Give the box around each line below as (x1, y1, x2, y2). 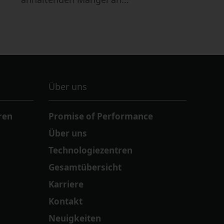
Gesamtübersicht (48, 161, 122, 173)
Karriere (48, 178, 84, 190)
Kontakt (48, 195, 83, 207)
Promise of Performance (48, 110, 153, 122)
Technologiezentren (48, 144, 133, 156)
